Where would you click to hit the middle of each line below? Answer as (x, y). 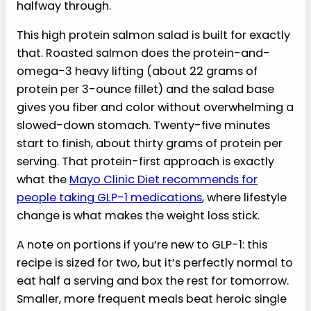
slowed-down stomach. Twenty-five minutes (143, 126)
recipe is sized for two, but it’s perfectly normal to (155, 263)
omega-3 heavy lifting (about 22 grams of (137, 72)
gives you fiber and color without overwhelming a (155, 108)
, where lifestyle (244, 198)
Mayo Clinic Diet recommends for (163, 180)
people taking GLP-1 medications (109, 198)
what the (43, 180)
